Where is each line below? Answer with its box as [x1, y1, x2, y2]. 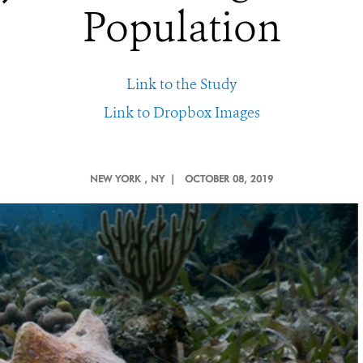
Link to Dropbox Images [103, 103, 260, 122]
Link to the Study [126, 75, 237, 94]
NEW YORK [90, 173, 140, 185]
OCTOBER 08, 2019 [185, 173, 273, 185]
